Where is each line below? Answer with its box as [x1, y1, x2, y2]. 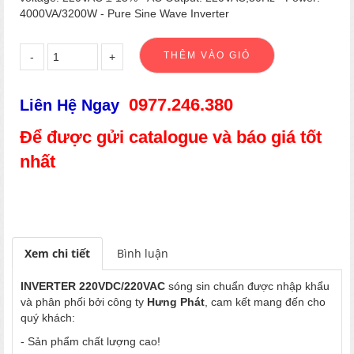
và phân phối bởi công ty [21, 295, 147, 308]
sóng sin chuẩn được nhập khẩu [165, 279, 330, 292]
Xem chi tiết [24, 245, 90, 261]
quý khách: [21, 311, 75, 324]
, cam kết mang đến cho [205, 295, 326, 308]
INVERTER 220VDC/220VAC [21, 279, 165, 292]
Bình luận [117, 245, 168, 261]
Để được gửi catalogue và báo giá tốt [20, 126, 322, 147]
